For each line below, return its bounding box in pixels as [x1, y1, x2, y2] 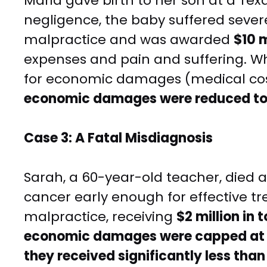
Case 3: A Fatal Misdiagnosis [24, 129, 213, 148]
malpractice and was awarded [24, 30, 234, 49]
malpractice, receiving [24, 207, 176, 226]
